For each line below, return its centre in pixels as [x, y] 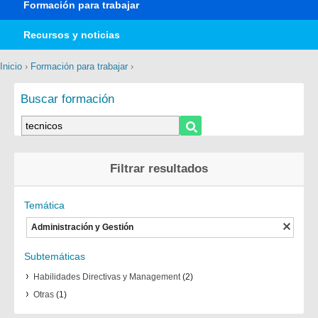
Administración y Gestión [82, 227]
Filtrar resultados [159, 169]
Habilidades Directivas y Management [106, 277]
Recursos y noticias [72, 35]
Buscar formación [67, 99]
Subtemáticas [55, 257]
